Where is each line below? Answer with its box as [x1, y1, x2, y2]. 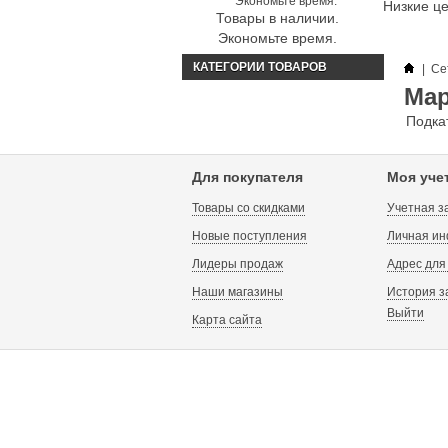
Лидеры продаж [192, 257, 283, 271]
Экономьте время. [218, 30, 337, 46]
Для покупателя [192, 169, 303, 185]
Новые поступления [192, 229, 307, 243]
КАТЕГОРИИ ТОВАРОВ [193, 60, 327, 74]
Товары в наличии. [216, 10, 339, 26]
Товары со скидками [192, 201, 305, 215]
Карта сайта [192, 313, 262, 327]
